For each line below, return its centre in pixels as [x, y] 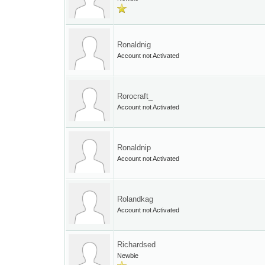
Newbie [128, 256]
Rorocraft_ [135, 96]
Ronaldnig [134, 45]
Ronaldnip [134, 148]
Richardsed [137, 245]
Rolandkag [135, 199]
